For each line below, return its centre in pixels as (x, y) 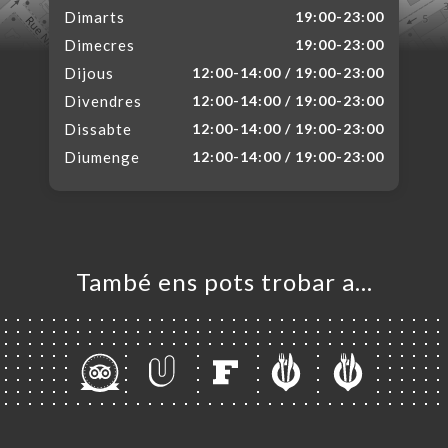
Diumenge (102, 157)
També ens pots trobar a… (224, 281)
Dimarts (94, 17)
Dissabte (98, 129)
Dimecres (99, 45)
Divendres (103, 101)
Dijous (89, 73)
